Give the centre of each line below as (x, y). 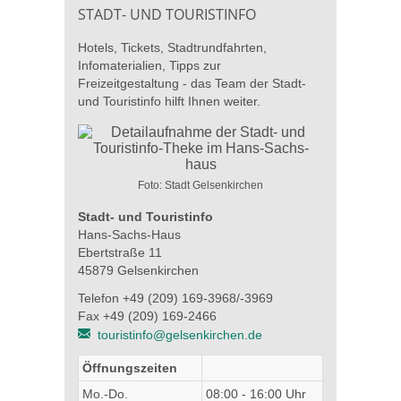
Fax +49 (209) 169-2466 (147, 316)
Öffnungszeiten (130, 367)
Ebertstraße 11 (120, 253)
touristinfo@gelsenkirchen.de (180, 335)
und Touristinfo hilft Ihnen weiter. (169, 102)
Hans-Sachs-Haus (129, 235)
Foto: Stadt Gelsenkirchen (200, 186)
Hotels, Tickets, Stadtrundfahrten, (172, 48)
